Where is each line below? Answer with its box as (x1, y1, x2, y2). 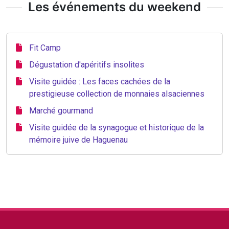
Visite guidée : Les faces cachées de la (29, 77, 170, 86)
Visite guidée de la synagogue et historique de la (29, 123, 204, 132)
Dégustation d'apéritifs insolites (29, 60, 144, 70)
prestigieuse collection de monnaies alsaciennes (29, 89, 204, 99)
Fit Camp (29, 43, 61, 53)
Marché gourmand (29, 106, 93, 116)
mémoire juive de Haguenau (29, 135, 128, 145)
